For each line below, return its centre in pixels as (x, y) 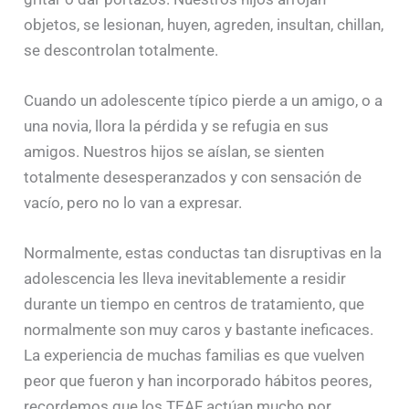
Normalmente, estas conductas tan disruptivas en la (203, 253)
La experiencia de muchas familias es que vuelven (194, 356)
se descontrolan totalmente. (121, 50)
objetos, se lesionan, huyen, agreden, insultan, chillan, (204, 24)
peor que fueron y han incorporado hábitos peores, (198, 381)
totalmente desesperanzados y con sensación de (193, 177)
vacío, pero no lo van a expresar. (133, 203)
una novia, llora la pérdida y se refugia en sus (177, 126)
